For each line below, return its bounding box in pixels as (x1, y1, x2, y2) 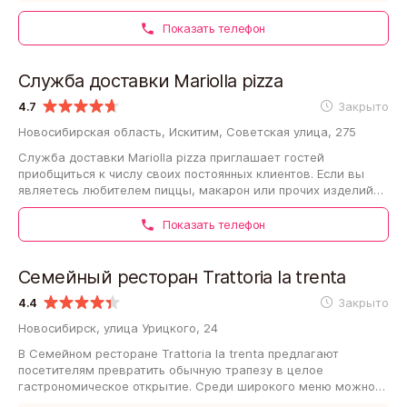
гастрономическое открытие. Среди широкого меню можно (18, 378, 375, 393)
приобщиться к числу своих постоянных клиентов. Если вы (18, 165, 364, 181)
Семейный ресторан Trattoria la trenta (18, 265, 346, 288)
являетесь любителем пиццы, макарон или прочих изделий (18, 182, 373, 197)
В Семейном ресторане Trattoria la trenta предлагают (18, 345, 339, 361)
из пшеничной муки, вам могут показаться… (18, 198, 281, 213)
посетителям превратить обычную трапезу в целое (18, 362, 323, 377)
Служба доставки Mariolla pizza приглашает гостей (18, 149, 324, 164)
